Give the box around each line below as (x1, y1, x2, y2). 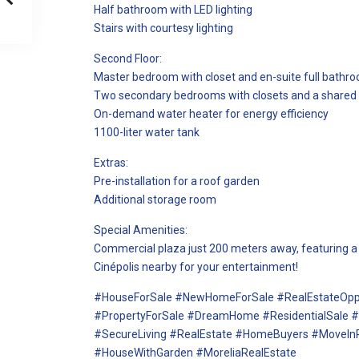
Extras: (94, 156, 128, 169)
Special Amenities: (94, 224, 188, 236)
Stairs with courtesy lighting (94, 22, 233, 34)
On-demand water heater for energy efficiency (94, 107, 329, 120)
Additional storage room (94, 193, 216, 206)
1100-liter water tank (94, 126, 200, 139)
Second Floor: (94, 52, 162, 65)
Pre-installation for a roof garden (94, 175, 260, 188)
